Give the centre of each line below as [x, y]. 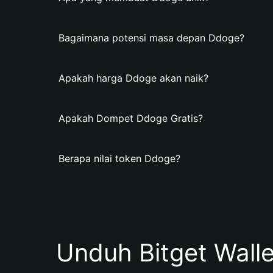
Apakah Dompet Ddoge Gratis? [131, 118]
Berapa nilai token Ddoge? [119, 158]
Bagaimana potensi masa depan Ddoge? [151, 38]
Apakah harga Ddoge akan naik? [133, 78]
